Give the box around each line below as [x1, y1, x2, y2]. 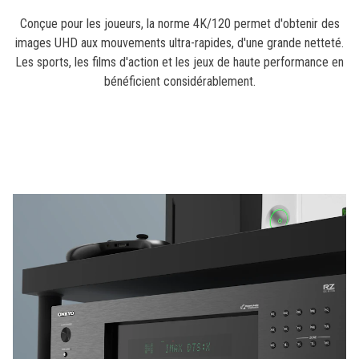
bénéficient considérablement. [103, 74, 256, 90]
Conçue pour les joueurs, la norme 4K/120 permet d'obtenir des [19, 16, 340, 32]
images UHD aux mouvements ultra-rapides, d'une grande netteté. [15, 35, 344, 51]
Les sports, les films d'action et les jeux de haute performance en [15, 54, 344, 71]
